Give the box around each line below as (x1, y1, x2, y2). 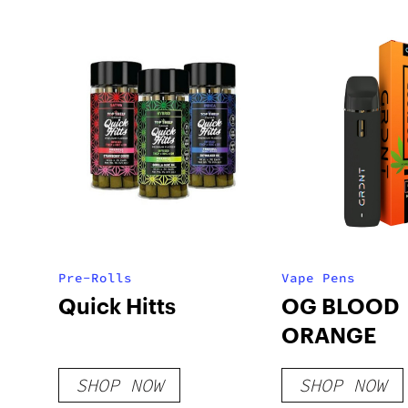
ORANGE (280, 321, 376, 348)
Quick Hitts (58, 292, 176, 319)
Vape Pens (280, 270, 355, 286)
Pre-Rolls (58, 270, 132, 286)
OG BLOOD (280, 292, 399, 319)
